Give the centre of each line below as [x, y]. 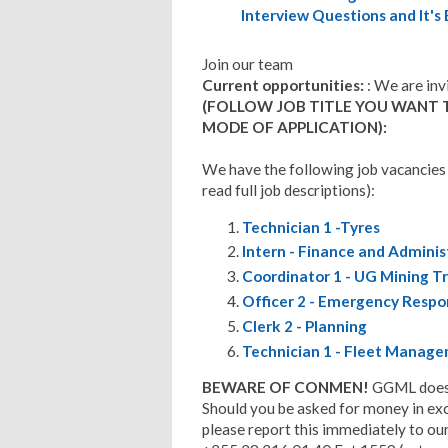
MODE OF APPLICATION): [294, 127]
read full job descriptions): [288, 190]
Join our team [247, 64]
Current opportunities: [284, 85]
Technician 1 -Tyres [311, 226]
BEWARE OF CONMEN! [285, 387]
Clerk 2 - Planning [304, 326]
